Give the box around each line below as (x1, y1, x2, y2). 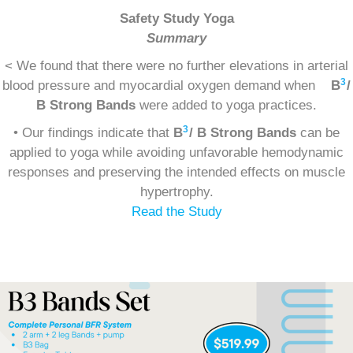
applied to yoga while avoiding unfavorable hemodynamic (9, 145, 344, 161)
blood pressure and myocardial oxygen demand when (2, 78, 331, 94)
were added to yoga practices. (136, 98, 317, 113)
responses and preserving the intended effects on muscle (8, 165, 345, 180)
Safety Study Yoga (119, 11, 234, 27)
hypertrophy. (139, 184, 214, 200)
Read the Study (131, 204, 222, 220)
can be (296, 125, 340, 141)
